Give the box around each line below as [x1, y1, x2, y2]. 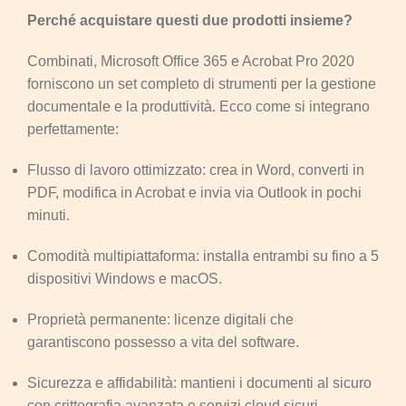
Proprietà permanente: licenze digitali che [27, 311, 294, 327]
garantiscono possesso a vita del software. [27, 333, 299, 350]
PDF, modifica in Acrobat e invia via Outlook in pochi [27, 184, 362, 200]
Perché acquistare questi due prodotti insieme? [27, 12, 353, 28]
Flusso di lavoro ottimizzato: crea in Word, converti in [27, 161, 364, 178]
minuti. [27, 207, 70, 223]
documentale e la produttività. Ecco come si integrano [27, 98, 370, 114]
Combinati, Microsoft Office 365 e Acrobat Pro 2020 [27, 53, 354, 69]
